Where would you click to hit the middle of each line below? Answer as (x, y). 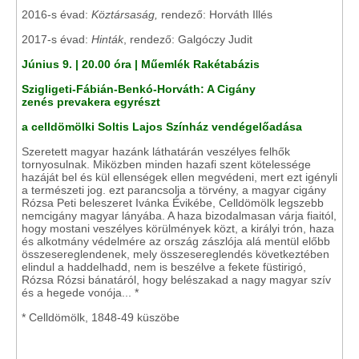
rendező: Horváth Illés (215, 14)
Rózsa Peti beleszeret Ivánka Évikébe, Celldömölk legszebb (173, 203)
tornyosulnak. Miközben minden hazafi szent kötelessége (166, 164)
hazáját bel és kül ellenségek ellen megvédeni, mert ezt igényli (179, 177)
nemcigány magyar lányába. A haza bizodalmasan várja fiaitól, (179, 216)
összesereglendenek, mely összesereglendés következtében (175, 254)
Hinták (107, 39)
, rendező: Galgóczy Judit (188, 39)
